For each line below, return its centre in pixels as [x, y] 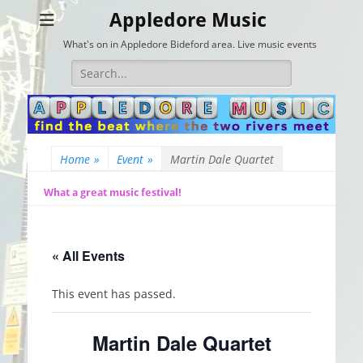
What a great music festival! [113, 192]
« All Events [88, 255]
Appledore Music [188, 20]
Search [89, 68]
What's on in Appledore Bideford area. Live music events [190, 44]
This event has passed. [114, 293]
